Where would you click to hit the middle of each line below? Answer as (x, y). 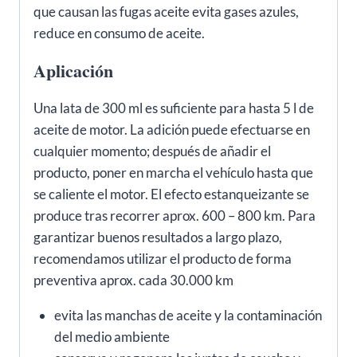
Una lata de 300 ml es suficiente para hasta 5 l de (174, 108)
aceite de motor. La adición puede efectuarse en (172, 130)
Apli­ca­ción (73, 71)
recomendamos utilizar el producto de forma (163, 259)
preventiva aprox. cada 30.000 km (133, 280)
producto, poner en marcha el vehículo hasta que (173, 173)
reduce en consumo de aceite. (119, 33)
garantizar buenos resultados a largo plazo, (158, 237)
